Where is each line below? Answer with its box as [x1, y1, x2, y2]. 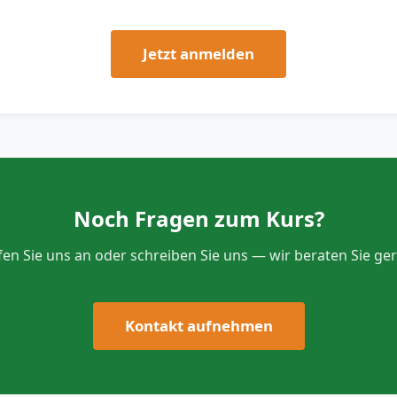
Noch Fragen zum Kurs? [73, 204, 324, 233]
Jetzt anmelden [143, 43, 254, 64]
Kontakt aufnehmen [124, 315, 273, 336]
